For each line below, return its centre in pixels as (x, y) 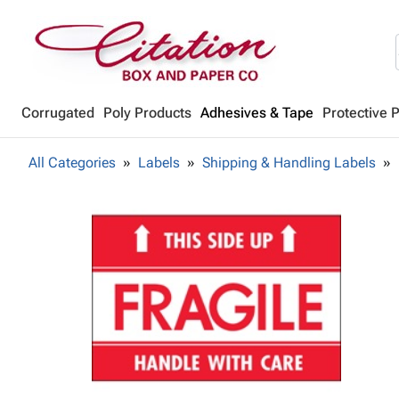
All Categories (72, 163)
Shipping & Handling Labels (289, 163)
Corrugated (58, 113)
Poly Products (147, 113)
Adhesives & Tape (257, 113)
